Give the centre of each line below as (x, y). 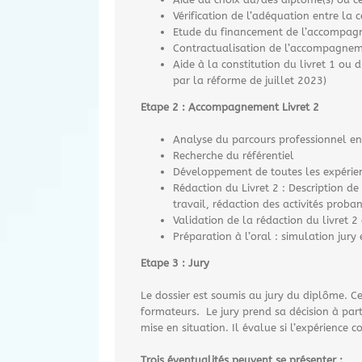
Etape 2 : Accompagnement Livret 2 (230, 107)
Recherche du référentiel (234, 155)
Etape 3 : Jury (177, 263)
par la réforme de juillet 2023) (250, 80)
